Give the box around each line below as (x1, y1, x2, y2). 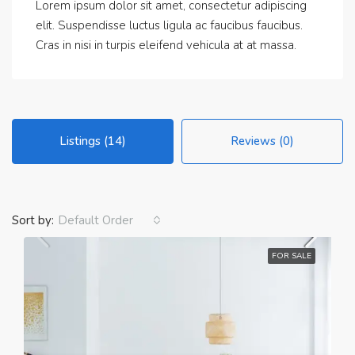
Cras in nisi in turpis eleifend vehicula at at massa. (36, 37, 296, 53)
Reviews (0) (231, 133, 294, 149)
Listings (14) (59, 133, 126, 149)
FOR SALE (272, 250, 311, 261)
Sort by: (12, 212, 54, 228)
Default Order (58, 212, 133, 228)
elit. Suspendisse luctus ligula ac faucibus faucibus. (36, 17, 303, 33)
